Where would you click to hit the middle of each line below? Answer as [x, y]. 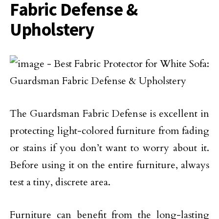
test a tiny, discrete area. [60, 182]
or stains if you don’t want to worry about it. [109, 148]
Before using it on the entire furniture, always [109, 165]
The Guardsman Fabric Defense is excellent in [109, 114]
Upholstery [52, 29]
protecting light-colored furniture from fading [109, 131]
